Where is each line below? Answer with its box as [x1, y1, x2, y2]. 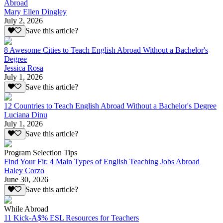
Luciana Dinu [4, 110, 47, 119]
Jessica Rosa [4, 63, 43, 72]
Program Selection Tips [4, 148, 77, 157]
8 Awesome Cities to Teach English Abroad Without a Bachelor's [4, 45, 208, 54]
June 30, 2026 [4, 175, 48, 184]
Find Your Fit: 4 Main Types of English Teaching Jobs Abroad [4, 157, 200, 166]
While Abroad [4, 204, 48, 213]
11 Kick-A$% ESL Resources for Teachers [4, 213, 139, 222]
